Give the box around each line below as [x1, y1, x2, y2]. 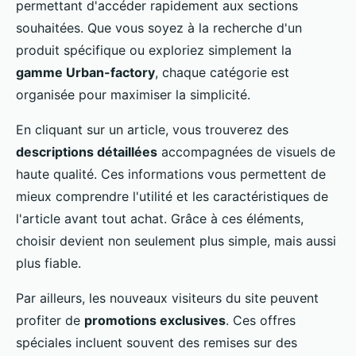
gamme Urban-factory [16, 64, 155, 80]
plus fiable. [16, 254, 81, 271]
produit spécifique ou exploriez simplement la [16, 41, 292, 58]
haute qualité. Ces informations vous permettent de [16, 165, 326, 182]
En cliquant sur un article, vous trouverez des [16, 121, 288, 137]
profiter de [16, 311, 84, 328]
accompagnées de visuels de [157, 143, 335, 160]
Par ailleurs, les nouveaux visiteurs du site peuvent [16, 289, 319, 306]
